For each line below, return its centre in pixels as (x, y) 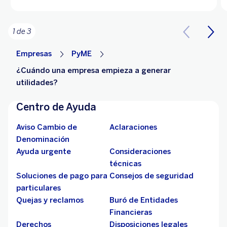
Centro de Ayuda (56, 107)
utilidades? (37, 83)
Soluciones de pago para (62, 176)
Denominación (43, 140)
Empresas (34, 54)
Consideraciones (140, 152)
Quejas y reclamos (50, 200)
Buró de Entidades (144, 200)
